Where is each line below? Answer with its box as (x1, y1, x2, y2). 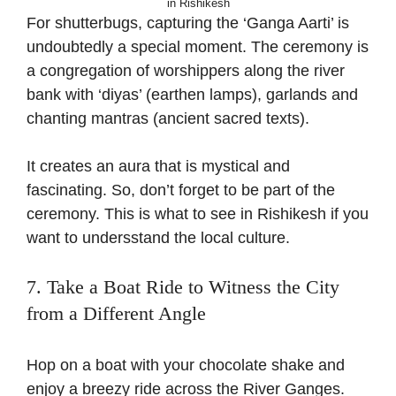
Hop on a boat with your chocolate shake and (27, 356, 345, 375)
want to (27, 229, 82, 247)
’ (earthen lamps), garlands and (139, 86, 358, 104)
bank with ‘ (27, 86, 102, 104)
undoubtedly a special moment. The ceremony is (27, 38, 369, 57)
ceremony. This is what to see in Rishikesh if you (27, 205, 369, 224)
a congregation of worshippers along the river (27, 62, 345, 80)
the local (170, 229, 238, 247)
